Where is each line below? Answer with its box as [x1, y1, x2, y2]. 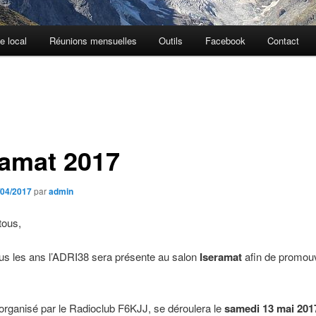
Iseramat [199, 249, 242, 265]
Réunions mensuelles [49, 34, 137, 48]
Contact [267, 34, 300, 48]
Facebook [205, 34, 245, 48]
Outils [159, 34, 183, 48]
